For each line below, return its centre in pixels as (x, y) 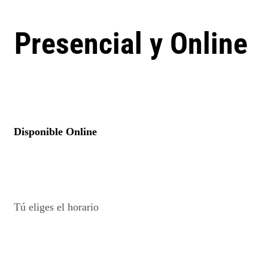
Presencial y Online (131, 44)
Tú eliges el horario (56, 207)
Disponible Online (55, 132)
